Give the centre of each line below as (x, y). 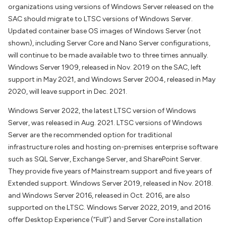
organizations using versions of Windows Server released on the (111, 7)
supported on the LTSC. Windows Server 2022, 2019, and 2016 (109, 208)
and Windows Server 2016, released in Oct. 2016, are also (99, 195)
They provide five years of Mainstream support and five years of (110, 171)
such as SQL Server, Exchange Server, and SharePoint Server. (105, 159)
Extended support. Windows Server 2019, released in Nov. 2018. (110, 183)
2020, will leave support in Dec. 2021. (68, 92)
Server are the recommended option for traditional (90, 135)
